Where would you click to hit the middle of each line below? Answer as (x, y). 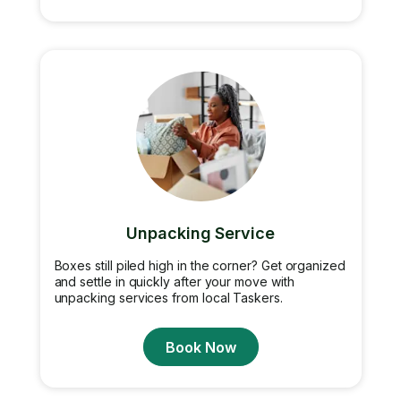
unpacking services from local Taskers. (168, 298)
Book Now (200, 347)
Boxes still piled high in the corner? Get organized (200, 265)
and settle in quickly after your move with (174, 282)
